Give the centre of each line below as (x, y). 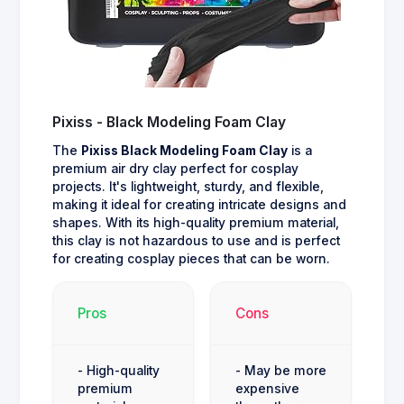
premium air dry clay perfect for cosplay (175, 169)
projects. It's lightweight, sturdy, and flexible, (188, 187)
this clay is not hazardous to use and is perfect (196, 241)
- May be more (281, 371)
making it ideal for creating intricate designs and (199, 205)
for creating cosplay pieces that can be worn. (191, 259)
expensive (267, 389)
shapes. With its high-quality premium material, (196, 223)
